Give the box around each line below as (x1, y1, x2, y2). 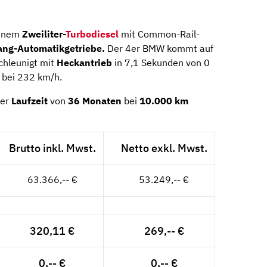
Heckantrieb (57, 56, 112, 69)
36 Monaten (68, 94, 122, 107)
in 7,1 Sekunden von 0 (112, 56, 210, 69)
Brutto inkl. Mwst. (8, 141, 96, 155)
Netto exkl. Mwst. (120, 141, 207, 155)
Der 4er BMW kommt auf (107, 42, 213, 54)
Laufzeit (11, 94, 48, 107)
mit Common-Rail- (119, 27, 200, 40)
